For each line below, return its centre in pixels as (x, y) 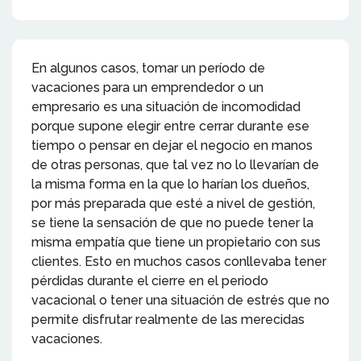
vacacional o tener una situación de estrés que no (180, 300)
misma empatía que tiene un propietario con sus (176, 242)
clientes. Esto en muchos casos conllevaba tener (179, 261)
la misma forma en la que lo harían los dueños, (170, 184)
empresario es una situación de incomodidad (166, 106)
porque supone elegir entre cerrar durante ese (170, 126)
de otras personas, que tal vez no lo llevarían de (175, 164)
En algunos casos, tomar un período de (148, 68)
